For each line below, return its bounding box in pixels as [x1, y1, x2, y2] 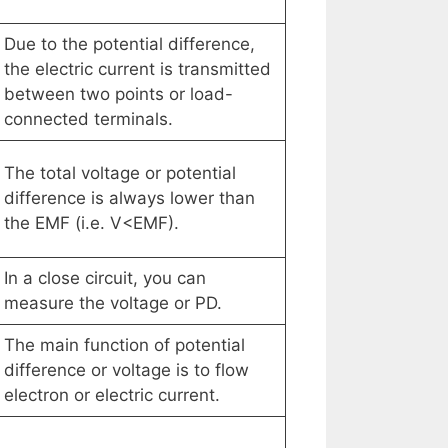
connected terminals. [3, 109, 173, 130]
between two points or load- [3, 84, 233, 105]
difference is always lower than [3, 188, 255, 209]
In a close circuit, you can [3, 268, 206, 289]
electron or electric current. [3, 385, 220, 406]
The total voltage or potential [3, 163, 236, 184]
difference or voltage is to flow [3, 360, 249, 381]
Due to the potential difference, [3, 34, 255, 55]
